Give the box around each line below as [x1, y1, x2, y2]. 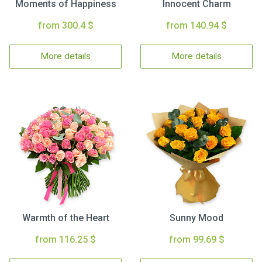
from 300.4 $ [37, 20, 94, 31]
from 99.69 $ [168, 234, 225, 245]
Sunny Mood [170, 212, 223, 223]
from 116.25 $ [35, 234, 96, 245]
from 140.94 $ [166, 20, 227, 31]
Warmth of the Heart [22, 212, 109, 223]
